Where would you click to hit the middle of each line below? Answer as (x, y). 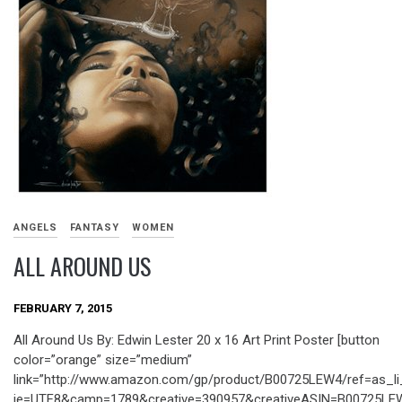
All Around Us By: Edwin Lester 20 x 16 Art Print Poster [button (197, 341)
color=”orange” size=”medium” (103, 360)
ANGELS (35, 228)
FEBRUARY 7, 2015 (63, 308)
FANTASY (95, 228)
